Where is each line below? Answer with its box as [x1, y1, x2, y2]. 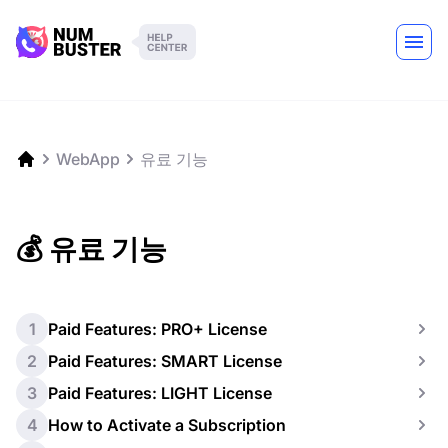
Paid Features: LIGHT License [48, 383, 272, 403]
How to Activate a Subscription [48, 415, 286, 435]
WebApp [56, 149, 120, 169]
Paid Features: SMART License [48, 351, 282, 371]
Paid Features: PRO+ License [48, 319, 267, 339]
